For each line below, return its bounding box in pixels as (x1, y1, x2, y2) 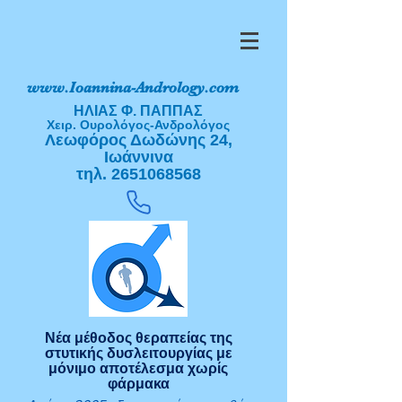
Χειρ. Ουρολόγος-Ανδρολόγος (47, 118, 230, 132)
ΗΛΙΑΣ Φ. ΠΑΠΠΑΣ (74, 103, 203, 118)
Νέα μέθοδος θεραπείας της (44, 330, 232, 345)
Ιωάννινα (103, 148, 173, 166)
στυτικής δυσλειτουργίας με (44, 345, 232, 361)
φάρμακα (107, 376, 170, 391)
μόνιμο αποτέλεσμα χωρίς (48, 361, 228, 376)
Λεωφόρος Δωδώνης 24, (44, 131, 232, 149)
